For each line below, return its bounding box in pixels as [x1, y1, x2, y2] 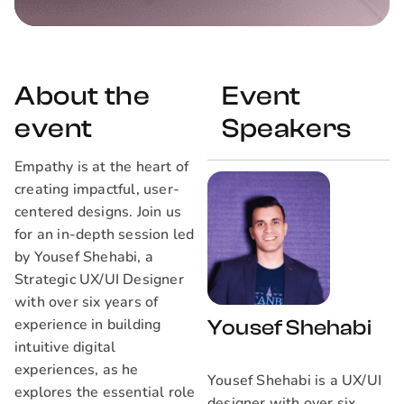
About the [14, 80, 151, 112]
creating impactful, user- [14, 179, 179, 199]
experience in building [14, 315, 161, 335]
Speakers [221, 113, 352, 144]
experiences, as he [14, 360, 139, 380]
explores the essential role [14, 382, 196, 402]
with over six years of [14, 292, 159, 312]
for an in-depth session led [14, 225, 195, 244]
